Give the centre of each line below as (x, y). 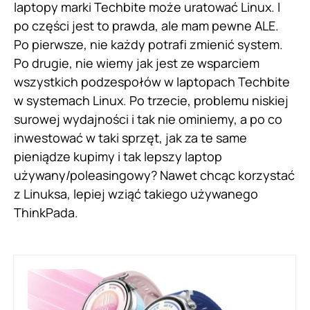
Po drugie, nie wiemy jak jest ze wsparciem (137, 63)
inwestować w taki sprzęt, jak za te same (130, 138)
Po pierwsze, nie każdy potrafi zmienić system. (148, 45)
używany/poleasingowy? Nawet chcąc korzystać (154, 175)
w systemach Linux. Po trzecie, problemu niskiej (151, 101)
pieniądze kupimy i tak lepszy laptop (118, 157)
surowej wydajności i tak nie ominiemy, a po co (148, 119)
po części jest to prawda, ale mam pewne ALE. (146, 26)
